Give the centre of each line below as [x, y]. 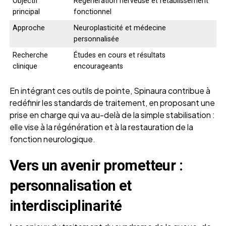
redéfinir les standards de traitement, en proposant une [112, 102]
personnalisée [96, 39]
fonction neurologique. [52, 139]
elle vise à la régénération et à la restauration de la [101, 127]
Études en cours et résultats [119, 55]
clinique [25, 66]
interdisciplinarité [66, 206]
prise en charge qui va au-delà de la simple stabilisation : [112, 115]
